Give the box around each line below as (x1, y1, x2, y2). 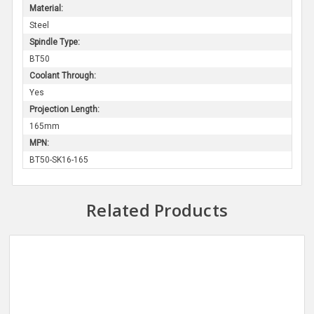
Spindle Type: (29, 36, 80, 47)
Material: (29, 3, 63, 13)
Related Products (86, 198, 228, 221)
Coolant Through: (29, 70, 96, 81)
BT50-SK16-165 (29, 154, 88, 165)
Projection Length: (29, 104, 100, 114)
